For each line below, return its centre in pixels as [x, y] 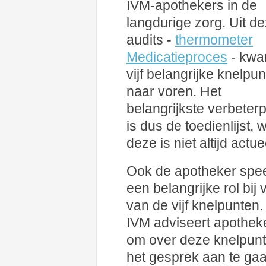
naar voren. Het [174, 91]
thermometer [214, 40]
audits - [151, 40]
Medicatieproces [177, 57]
